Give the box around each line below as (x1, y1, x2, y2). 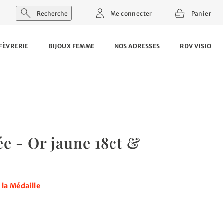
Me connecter (109, 10, 152, 17)
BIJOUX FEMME (48, 42, 95, 50)
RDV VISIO (180, 42, 211, 50)
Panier (190, 10, 211, 17)
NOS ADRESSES (114, 42, 160, 50)
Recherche (36, 10, 68, 17)
